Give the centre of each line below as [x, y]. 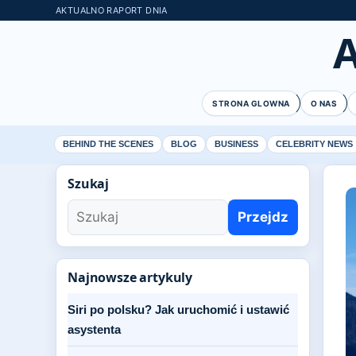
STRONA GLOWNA [251, 103]
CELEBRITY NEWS [314, 144]
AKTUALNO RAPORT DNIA [112, 10]
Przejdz [263, 217]
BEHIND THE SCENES [108, 144]
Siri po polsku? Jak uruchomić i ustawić [178, 310]
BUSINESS [236, 144]
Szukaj [89, 184]
